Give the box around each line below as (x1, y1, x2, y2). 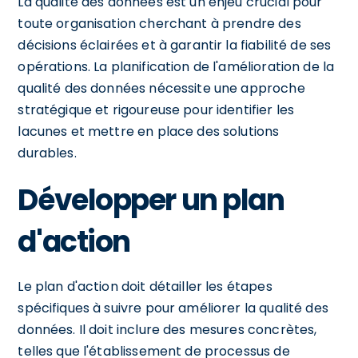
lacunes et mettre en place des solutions (18, 121, 280, 141)
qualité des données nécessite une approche (18, 78, 305, 97)
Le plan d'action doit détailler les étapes (18, 276, 272, 296)
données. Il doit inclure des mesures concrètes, (18, 320, 317, 339)
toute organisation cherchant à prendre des (18, 14, 301, 33)
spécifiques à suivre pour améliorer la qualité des (18, 298, 328, 317)
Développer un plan (18, 179, 284, 221)
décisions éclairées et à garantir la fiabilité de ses (18, 35, 332, 54)
